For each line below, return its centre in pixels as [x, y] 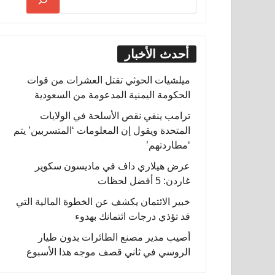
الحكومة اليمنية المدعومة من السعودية [112, 95]
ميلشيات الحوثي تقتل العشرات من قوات [109, 80]
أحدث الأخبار [157, 54]
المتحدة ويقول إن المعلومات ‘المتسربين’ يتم [102, 130]
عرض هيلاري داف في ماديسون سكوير [113, 166]
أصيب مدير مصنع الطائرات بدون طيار [114, 237]
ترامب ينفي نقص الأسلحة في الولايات [115, 116]
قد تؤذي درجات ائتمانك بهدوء [133, 216]
